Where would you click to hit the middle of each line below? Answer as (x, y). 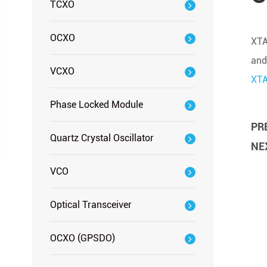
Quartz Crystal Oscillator (102, 138)
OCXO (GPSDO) (82, 238)
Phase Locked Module (96, 105)
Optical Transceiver (91, 205)
